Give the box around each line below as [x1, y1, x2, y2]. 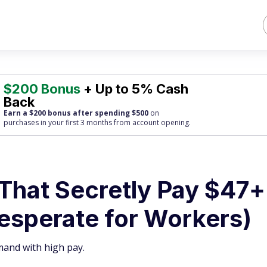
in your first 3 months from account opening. [39, 117, 191, 128]
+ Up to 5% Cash [80, 81, 189, 97]
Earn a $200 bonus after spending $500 [4, 108, 149, 118]
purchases [4, 117, 39, 128]
